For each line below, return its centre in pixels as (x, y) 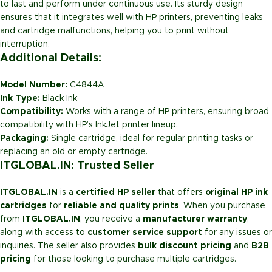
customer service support (145, 233)
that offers (180, 193)
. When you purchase (222, 206)
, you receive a (111, 219)
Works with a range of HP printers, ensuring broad (166, 112)
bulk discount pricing (185, 246)
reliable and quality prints (121, 206)
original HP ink (236, 193)
